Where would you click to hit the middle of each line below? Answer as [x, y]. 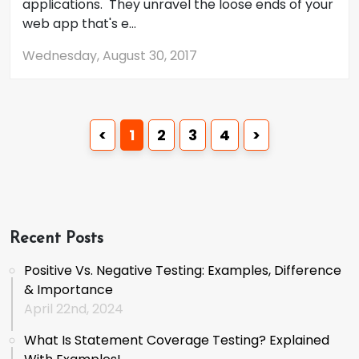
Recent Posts [56, 239]
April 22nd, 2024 [74, 309]
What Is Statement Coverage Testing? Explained [177, 340]
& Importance [69, 290]
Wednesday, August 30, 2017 [110, 56]
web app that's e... [79, 24]
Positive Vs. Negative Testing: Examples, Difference [183, 270]
